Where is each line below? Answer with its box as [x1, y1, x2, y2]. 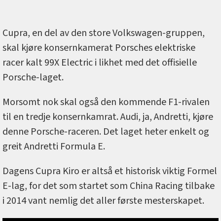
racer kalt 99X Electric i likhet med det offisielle [2, 56, 197, 70]
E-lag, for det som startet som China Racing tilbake [2, 179, 215, 193]
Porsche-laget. [2, 71, 64, 85]
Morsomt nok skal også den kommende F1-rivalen [2, 95, 210, 110]
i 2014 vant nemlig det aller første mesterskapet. [2, 194, 204, 208]
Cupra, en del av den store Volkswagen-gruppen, [2, 26, 205, 40]
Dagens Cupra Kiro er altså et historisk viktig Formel [2, 164, 217, 179]
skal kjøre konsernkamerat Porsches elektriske [2, 41, 195, 55]
